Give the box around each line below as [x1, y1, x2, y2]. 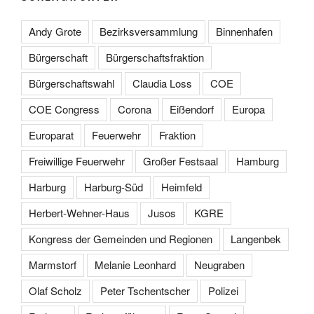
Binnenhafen [216, 23, 273, 39]
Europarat [29, 127, 74, 142]
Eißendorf [170, 101, 214, 116]
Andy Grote [29, 23, 81, 39]
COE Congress [29, 101, 100, 116]
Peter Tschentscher [100, 282, 190, 298]
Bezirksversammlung [100, 23, 198, 39]
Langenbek [231, 231, 281, 246]
